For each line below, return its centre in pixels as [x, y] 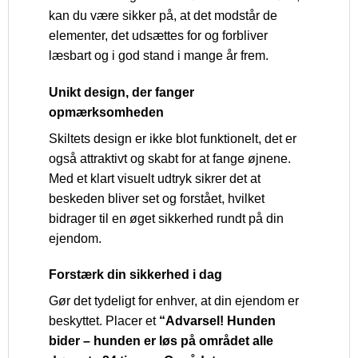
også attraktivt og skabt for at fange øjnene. [170, 158]
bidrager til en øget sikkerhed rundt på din [166, 218]
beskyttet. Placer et [104, 321]
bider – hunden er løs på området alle [161, 341]
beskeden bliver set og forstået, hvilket [157, 198]
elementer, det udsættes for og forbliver [158, 35]
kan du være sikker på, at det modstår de [163, 15]
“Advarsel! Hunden [217, 321]
